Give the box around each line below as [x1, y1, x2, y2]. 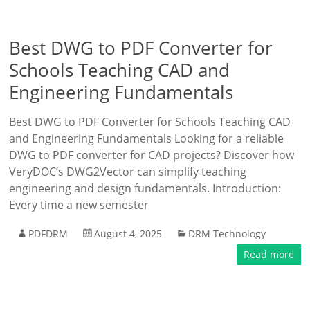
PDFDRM [28, 227, 69, 240]
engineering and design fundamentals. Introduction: [9, 181, 282, 196]
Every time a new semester [9, 197, 149, 212]
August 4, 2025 [94, 227, 163, 240]
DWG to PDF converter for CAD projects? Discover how [9, 147, 295, 163]
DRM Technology [188, 227, 266, 240]
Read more [243, 248, 294, 261]
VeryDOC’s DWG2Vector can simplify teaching [9, 164, 247, 179]
